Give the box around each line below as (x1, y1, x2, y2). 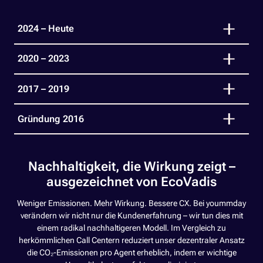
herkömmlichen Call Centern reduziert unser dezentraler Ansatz (18, 235, 245, 245)
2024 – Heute (18, 23, 75, 35)
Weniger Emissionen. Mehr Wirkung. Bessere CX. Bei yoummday (17, 198, 246, 208)
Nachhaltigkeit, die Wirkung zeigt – (28, 159, 235, 174)
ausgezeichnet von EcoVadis (46, 174, 217, 189)
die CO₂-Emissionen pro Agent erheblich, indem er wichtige (26, 247, 237, 258)
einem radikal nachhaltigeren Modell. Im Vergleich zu (37, 222, 226, 233)
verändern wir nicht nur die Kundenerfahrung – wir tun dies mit (20, 210, 243, 221)
